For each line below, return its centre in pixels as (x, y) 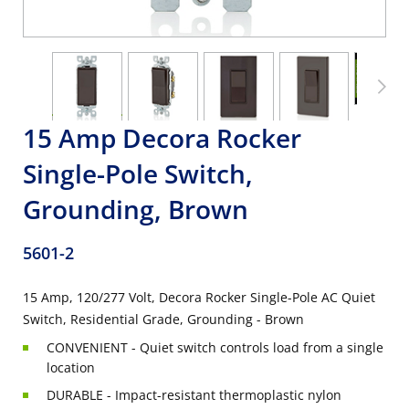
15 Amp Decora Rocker (162, 138)
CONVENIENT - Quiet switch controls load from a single (215, 347)
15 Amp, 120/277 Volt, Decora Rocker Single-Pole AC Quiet (199, 297)
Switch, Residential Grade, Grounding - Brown (163, 319)
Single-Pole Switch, (138, 173)
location (71, 367)
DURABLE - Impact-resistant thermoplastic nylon (194, 395)
